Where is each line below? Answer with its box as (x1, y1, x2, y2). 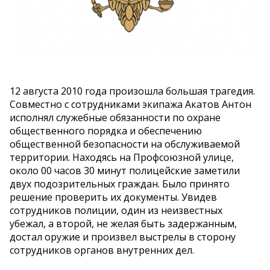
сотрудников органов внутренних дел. (10, 243, 194, 257)
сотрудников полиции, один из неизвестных (10, 204, 222, 218)
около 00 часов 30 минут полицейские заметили (10, 164, 240, 178)
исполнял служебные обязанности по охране (10, 111, 221, 125)
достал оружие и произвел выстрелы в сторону (10, 230, 236, 244)
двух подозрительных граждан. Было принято (10, 177, 230, 191)
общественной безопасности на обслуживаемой (10, 137, 240, 151)
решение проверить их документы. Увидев (10, 190, 217, 204)
